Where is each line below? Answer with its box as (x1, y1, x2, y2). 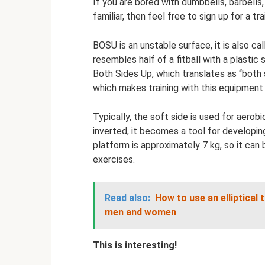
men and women (105, 206, 176, 218)
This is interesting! (93, 240, 177, 251)
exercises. (93, 154, 135, 165)
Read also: (105, 192, 150, 203)
